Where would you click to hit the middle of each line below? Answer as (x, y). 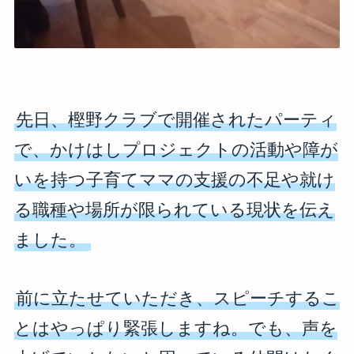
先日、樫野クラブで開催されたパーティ (176, 120)
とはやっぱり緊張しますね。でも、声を (175, 328)
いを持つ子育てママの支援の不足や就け (174, 180)
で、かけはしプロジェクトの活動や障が (176, 150)
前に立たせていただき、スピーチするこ (177, 298)
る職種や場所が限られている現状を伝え (174, 210)
